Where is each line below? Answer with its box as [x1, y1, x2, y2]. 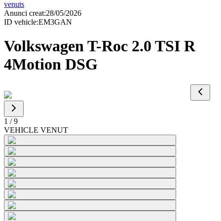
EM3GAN [38, 18, 72, 26]
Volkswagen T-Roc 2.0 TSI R [4, 37, 195, 55]
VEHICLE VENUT [4, 125, 68, 134]
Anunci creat [4, 9, 44, 17]
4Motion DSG [4, 55, 98, 74]
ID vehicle [4, 18, 37, 26]
